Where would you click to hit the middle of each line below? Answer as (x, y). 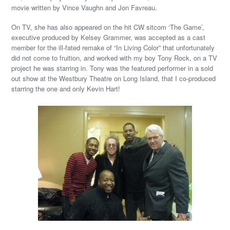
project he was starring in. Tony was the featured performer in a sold (112, 68)
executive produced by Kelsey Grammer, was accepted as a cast (109, 37)
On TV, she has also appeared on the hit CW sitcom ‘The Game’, (108, 27)
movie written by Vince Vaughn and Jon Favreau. (84, 7)
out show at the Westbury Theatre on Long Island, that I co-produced (114, 78)
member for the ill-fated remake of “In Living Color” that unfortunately (113, 47)
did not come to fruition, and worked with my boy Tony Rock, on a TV (114, 58)
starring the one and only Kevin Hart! (66, 89)
